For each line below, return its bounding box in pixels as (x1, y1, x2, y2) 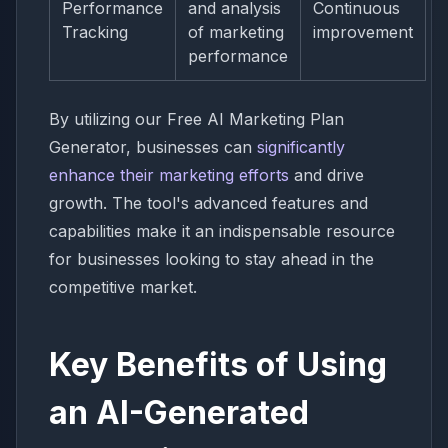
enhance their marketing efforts (49, 165, 289, 185)
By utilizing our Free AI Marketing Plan (49, 109, 344, 129)
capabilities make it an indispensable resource (49, 221, 395, 241)
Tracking (62, 22, 128, 42)
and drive (289, 165, 364, 185)
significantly (257, 137, 345, 157)
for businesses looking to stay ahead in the (49, 249, 374, 269)
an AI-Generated (49, 393, 309, 432)
